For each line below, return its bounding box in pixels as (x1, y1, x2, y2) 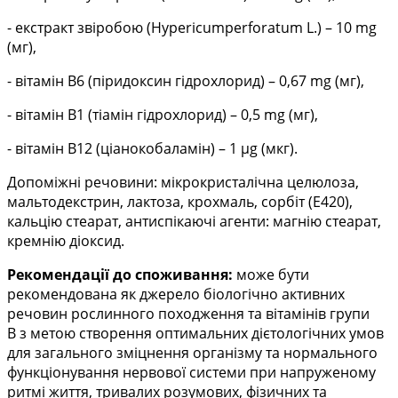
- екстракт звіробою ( (7, 18, 151, 38)
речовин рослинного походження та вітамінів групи (7, 304, 370, 324)
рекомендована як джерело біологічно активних (7, 284, 345, 305)
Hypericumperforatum (151, 18, 303, 38)
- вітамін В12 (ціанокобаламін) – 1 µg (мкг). (7, 139, 298, 159)
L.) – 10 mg (303, 18, 377, 38)
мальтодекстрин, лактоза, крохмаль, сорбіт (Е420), (7, 192, 353, 212)
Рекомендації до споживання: (7, 265, 233, 285)
